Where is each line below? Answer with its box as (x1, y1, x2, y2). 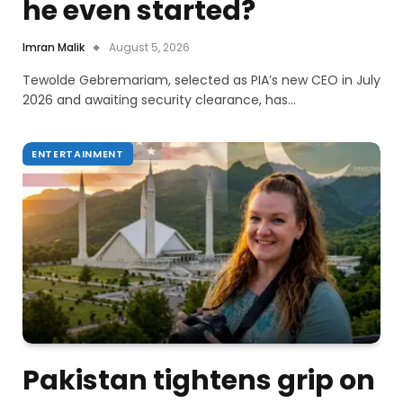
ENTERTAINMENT (31, 147, 124, 162)
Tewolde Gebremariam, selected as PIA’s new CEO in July (22, 71, 381, 90)
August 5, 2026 (109, 40, 190, 56)
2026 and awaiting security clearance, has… (22, 91, 296, 110)
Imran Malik (22, 40, 85, 56)
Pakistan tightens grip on (22, 362, 375, 400)
